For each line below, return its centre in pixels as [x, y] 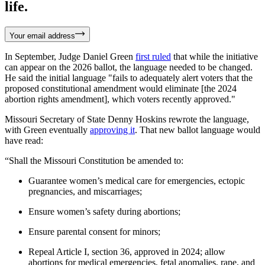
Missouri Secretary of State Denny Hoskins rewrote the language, [127, 119]
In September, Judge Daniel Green [70, 57]
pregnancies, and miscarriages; [86, 192]
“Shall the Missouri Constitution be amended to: [94, 161]
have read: [24, 141]
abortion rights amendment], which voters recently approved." [120, 99]
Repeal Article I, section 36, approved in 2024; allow [127, 252]
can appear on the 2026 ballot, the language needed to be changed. [129, 67]
